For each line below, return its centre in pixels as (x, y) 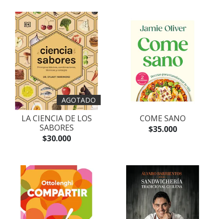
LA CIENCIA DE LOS (56, 118)
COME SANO (163, 118)
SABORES (56, 128)
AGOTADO (79, 100)
